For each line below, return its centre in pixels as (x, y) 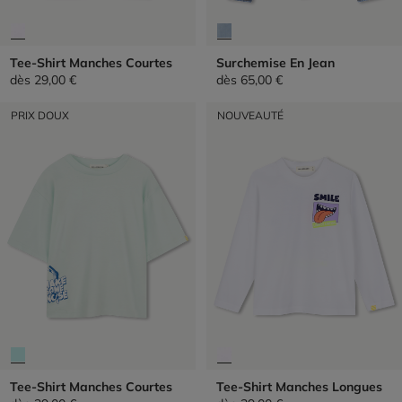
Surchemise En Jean (275, 63)
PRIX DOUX (40, 115)
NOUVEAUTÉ (250, 115)
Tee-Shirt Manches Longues (299, 386)
